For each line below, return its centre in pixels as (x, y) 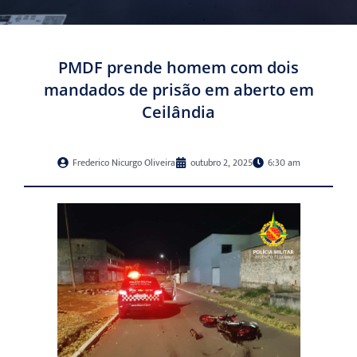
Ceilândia (178, 112)
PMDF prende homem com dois (178, 68)
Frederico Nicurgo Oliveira (124, 163)
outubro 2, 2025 (221, 163)
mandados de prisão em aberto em (178, 90)
